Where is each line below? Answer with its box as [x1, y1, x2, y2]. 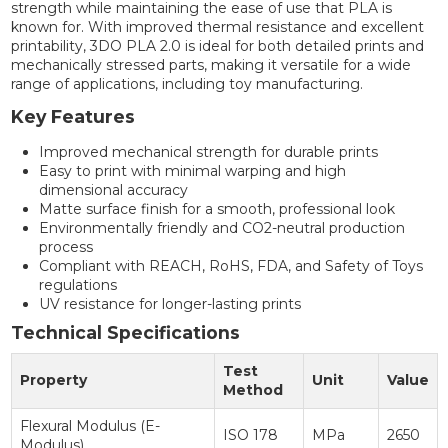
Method [222, 381, 283, 400]
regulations [38, 275, 117, 294]
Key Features [10, 105, 135, 127]
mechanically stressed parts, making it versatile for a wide [10, 56, 411, 75]
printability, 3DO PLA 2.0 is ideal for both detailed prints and [10, 37, 424, 56]
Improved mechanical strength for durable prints [38, 142, 378, 161]
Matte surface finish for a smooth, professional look [38, 199, 395, 218]
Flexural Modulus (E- [19, 417, 160, 436]
